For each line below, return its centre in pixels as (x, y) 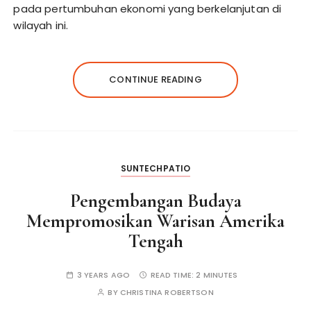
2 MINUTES (217, 275)
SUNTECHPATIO (155, 168)
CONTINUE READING (155, 79)
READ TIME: (173, 275)
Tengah (155, 241)
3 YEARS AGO (103, 275)
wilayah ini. (41, 25)
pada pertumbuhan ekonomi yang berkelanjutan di (148, 9)
